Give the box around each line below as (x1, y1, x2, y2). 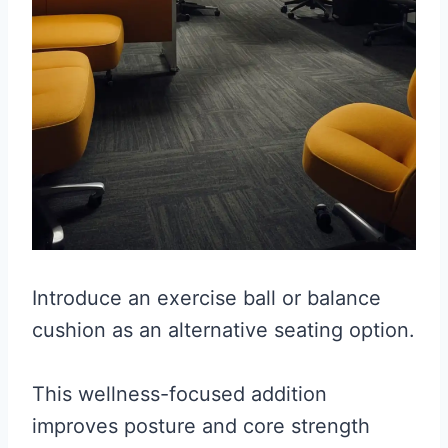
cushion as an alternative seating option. (32, 318, 415, 343)
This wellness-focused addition (32, 382, 327, 407)
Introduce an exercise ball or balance (32, 286, 381, 311)
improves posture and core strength (32, 414, 370, 439)
